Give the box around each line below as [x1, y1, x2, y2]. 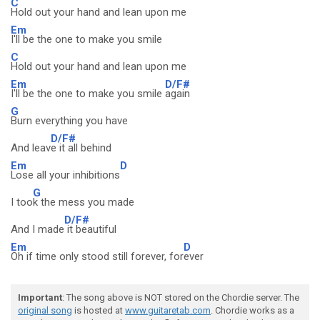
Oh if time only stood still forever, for [11, 250, 184, 263]
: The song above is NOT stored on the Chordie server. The [62, 292, 299, 303]
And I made [11, 223, 64, 236]
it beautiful [64, 223, 116, 236]
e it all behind [51, 141, 111, 154]
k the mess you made [33, 196, 134, 209]
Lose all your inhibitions [11, 169, 120, 181]
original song [18, 305, 72, 316]
